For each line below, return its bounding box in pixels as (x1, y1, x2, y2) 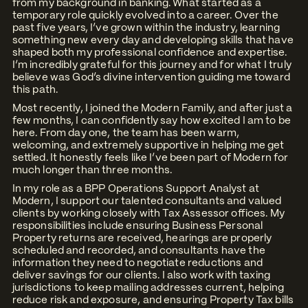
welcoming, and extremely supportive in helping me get (12, 140, 285, 151)
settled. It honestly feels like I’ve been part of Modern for (12, 153, 289, 163)
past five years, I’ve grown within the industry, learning (12, 23, 280, 33)
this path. (12, 85, 58, 95)
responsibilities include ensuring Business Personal (12, 221, 263, 231)
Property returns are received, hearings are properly (12, 233, 272, 243)
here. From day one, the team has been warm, (12, 128, 240, 138)
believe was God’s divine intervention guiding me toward (12, 72, 290, 82)
